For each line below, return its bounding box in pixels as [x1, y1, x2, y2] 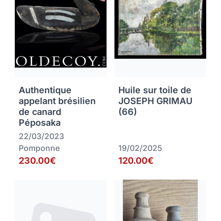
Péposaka [19, 117, 61, 128]
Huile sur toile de [118, 85, 191, 96]
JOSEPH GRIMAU [118, 96, 192, 107]
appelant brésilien [19, 96, 96, 107]
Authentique [19, 85, 72, 96]
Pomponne [19, 143, 60, 153]
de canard [19, 107, 61, 117]
